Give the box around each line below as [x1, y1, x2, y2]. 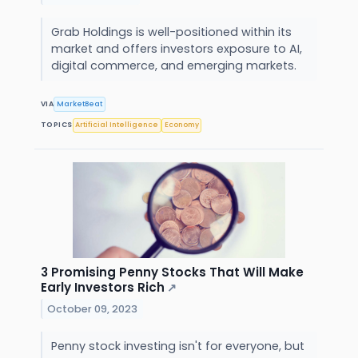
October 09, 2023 [47, 301, 138, 316]
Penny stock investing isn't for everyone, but [50, 337, 304, 354]
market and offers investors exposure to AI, [50, 41, 302, 58]
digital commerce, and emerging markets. [50, 58, 300, 74]
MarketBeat [57, 99, 103, 109]
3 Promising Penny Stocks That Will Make [41, 263, 304, 280]
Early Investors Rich [41, 278, 165, 296]
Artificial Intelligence [75, 120, 159, 130]
